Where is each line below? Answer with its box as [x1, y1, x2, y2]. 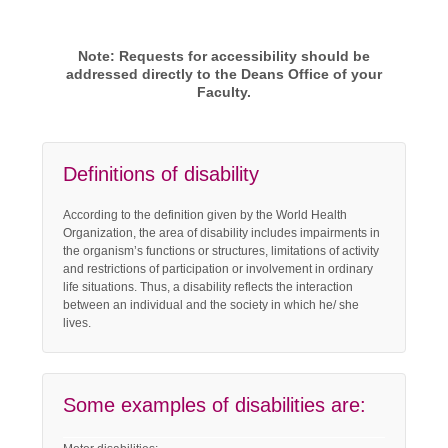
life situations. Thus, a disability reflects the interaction [63, 279, 354, 294]
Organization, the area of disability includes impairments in [63, 225, 381, 240]
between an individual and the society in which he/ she [63, 297, 360, 312]
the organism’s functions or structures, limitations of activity [63, 243, 380, 258]
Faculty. [197, 83, 251, 100]
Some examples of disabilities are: [63, 393, 367, 416]
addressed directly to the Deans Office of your [66, 65, 382, 82]
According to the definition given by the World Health [63, 207, 348, 222]
